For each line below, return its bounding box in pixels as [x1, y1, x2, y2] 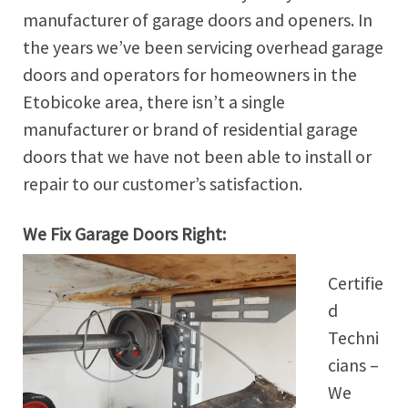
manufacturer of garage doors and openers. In [23, 8, 372, 31]
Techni [327, 327, 379, 350]
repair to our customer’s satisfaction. [23, 172, 302, 195]
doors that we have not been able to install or [23, 145, 372, 168]
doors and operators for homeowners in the [23, 63, 357, 86]
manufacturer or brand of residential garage [23, 117, 358, 140]
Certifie [327, 272, 383, 295]
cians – [327, 354, 379, 377]
